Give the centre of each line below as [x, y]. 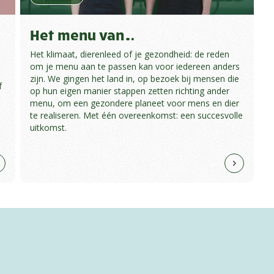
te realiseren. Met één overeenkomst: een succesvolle [136, 116]
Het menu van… [82, 35]
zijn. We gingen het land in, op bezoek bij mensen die [134, 79]
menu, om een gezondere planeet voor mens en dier [134, 103]
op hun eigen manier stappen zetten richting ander [129, 91]
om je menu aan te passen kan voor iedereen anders [135, 67]
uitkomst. [48, 128]
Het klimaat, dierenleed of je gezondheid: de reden [129, 54]
